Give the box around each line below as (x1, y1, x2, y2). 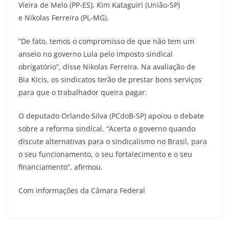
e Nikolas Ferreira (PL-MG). (18, 12, 109, 22)
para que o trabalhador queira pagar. (18, 87, 147, 97)
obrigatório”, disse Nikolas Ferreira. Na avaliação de (18, 61, 195, 72)
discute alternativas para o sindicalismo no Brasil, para (18, 136, 207, 146)
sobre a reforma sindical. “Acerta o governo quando (18, 123, 195, 133)
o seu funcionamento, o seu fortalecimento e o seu (18, 149, 192, 159)
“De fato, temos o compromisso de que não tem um (18, 36, 194, 46)
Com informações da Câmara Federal (18, 185, 145, 195)
